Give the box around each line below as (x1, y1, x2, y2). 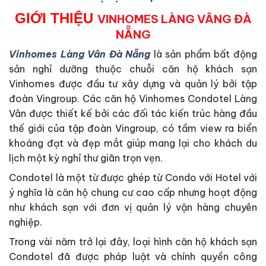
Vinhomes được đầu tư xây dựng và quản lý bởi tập (9, 78, 257, 90)
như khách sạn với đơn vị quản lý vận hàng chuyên (9, 201, 257, 214)
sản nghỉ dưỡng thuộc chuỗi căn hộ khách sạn (9, 63, 257, 75)
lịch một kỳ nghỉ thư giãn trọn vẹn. (9, 152, 163, 164)
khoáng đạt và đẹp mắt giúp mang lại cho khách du (9, 137, 257, 150)
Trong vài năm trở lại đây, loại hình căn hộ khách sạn (9, 236, 257, 248)
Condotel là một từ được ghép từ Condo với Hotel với (9, 172, 257, 184)
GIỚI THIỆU (14, 9, 97, 26)
